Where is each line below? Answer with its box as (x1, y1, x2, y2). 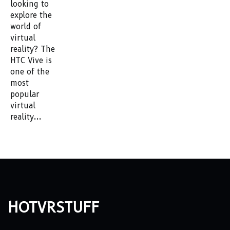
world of (10, 22, 41, 32)
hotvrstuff (8, 193, 99, 218)
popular (10, 90, 39, 100)
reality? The (10, 45, 55, 54)
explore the (10, 11, 52, 21)
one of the (10, 67, 49, 77)
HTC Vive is (10, 56, 52, 66)
